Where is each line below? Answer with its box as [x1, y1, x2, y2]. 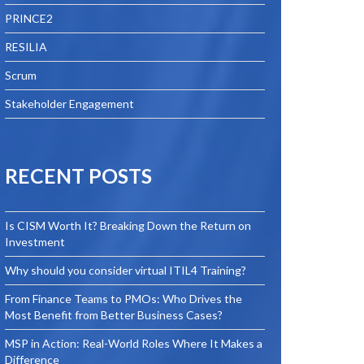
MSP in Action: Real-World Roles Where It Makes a [5, 336, 262, 350]
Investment [5, 235, 65, 249]
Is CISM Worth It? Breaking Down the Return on [5, 219, 251, 232]
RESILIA [5, 40, 47, 54]
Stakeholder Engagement [5, 97, 134, 110]
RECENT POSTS [5, 163, 152, 188]
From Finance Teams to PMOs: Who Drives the [5, 292, 242, 305]
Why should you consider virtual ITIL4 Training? [5, 263, 246, 277]
